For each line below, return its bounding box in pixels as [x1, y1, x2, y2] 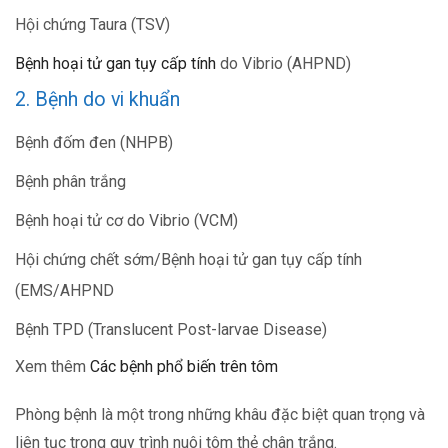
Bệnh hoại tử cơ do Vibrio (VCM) [15, 211, 238, 231]
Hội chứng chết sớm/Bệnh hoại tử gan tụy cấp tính [15, 250, 362, 270]
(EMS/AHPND [15, 281, 114, 301]
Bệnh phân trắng [15, 172, 126, 192]
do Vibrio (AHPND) [216, 54, 351, 74]
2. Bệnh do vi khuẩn [15, 88, 180, 112]
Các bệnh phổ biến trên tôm [90, 356, 278, 376]
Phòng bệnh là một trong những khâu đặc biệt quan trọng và [15, 405, 425, 424]
